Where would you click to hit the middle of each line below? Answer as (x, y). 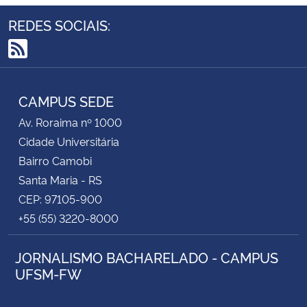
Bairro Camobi (55, 160)
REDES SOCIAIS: (59, 24)
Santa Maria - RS (60, 179)
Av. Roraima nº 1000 (70, 122)
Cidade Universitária (69, 141)
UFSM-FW (48, 273)
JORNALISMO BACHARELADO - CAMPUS (147, 257)
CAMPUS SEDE (66, 100)
